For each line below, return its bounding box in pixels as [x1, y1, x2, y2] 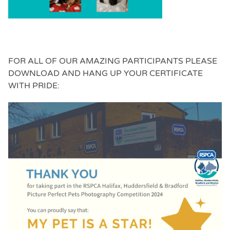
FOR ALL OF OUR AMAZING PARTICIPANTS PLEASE [8, 55, 217, 66]
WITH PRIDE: [8, 80, 60, 91]
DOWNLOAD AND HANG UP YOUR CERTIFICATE [8, 68, 203, 79]
